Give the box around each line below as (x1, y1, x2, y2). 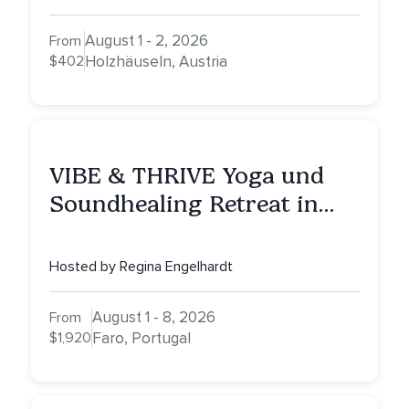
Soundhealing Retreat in (49, 190, 319, 219)
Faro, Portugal (92, 329, 191, 349)
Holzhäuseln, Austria (85, 52, 227, 72)
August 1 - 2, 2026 (85, 31, 208, 51)
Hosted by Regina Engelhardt (49, 257, 233, 277)
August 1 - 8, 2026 (92, 308, 215, 328)
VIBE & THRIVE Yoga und (49, 162, 324, 191)
